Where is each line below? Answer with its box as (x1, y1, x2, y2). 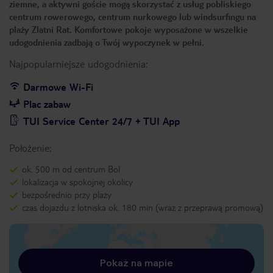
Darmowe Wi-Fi (23, 80, 93, 93)
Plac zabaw (23, 97, 71, 110)
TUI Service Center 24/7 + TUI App (23, 115, 180, 127)
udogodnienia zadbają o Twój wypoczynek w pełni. (9, 37, 207, 48)
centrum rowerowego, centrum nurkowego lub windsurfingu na (9, 11, 256, 22)
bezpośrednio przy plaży (22, 189, 112, 200)
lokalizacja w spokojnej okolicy (22, 176, 133, 187)
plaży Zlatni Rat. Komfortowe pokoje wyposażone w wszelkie (9, 24, 248, 35)
